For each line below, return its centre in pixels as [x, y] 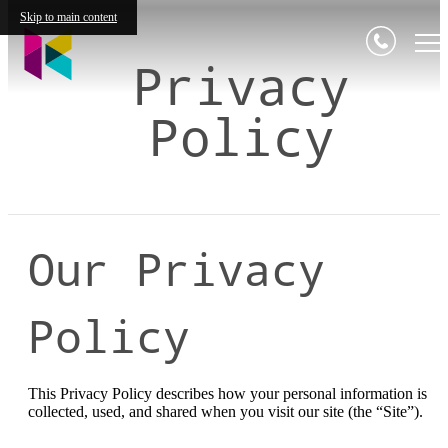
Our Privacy [176, 268]
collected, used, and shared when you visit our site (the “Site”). [225, 411]
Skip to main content [68, 17]
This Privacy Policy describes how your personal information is [227, 393]
